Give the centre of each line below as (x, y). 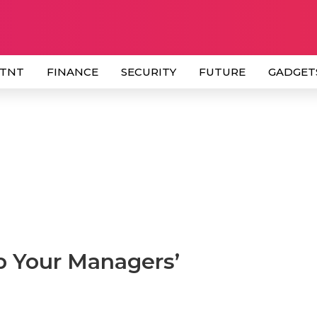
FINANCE (73, 72)
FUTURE (222, 72)
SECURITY (149, 72)
